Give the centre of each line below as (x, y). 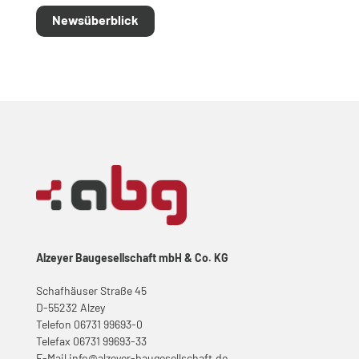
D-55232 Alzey (70, 307)
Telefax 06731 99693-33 (91, 341)
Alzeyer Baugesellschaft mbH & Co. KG (132, 258)
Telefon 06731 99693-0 (89, 324)
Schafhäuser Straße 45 (91, 290)
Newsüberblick (95, 19)
